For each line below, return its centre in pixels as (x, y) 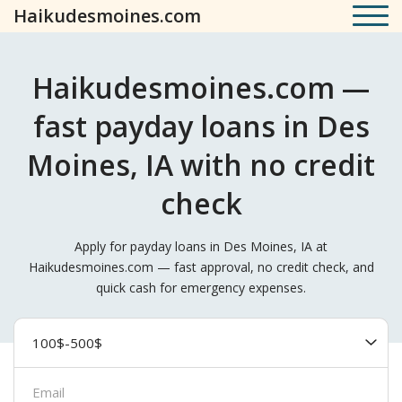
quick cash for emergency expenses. (201, 288)
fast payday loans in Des (201, 126)
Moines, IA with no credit (201, 165)
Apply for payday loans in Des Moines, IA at (201, 246)
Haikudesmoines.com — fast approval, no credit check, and (201, 267)
